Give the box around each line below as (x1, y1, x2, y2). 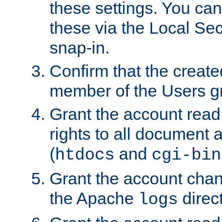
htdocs (55, 145, 114, 165)
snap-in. (50, 38, 110, 57)
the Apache (50, 188, 138, 208)
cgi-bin (152, 145, 221, 165)
